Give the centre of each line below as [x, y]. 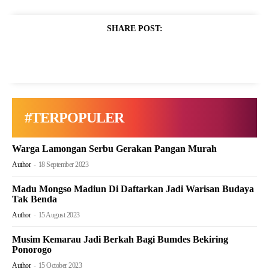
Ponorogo [32, 250]
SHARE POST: [134, 29]
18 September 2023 [63, 165]
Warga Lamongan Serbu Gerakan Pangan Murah [114, 149]
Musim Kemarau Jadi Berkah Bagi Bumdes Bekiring [120, 240]
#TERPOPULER [74, 118]
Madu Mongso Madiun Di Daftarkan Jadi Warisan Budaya [133, 189]
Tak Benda [35, 199]
